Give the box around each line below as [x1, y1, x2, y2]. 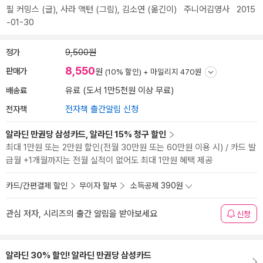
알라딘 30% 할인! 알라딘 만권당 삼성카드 [6, 250, 151, 261]
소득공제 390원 [130, 181, 183, 190]
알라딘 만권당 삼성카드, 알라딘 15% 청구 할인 [6, 129, 166, 140]
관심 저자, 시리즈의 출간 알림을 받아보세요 [6, 208, 157, 219]
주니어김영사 [184, 4, 230, 15]
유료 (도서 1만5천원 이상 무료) [65, 85, 174, 96]
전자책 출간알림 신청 [65, 104, 139, 114]
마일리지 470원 [150, 67, 202, 76]
